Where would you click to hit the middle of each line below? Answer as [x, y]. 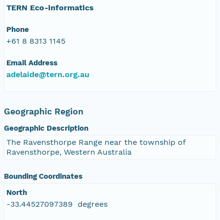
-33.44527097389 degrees [57, 204]
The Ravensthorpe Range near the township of [96, 142]
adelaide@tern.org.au [48, 74]
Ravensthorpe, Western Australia [69, 152]
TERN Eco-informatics [50, 7]
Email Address [32, 63]
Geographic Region [44, 111]
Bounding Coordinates [43, 176]
